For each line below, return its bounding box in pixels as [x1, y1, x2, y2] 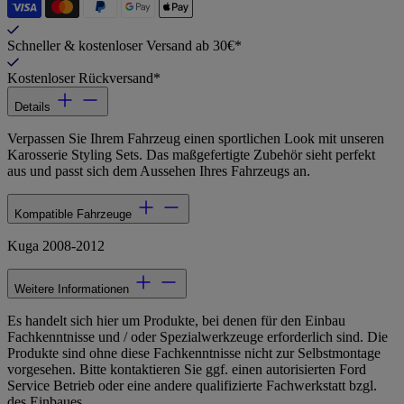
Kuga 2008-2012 [7, 238, 105, 254]
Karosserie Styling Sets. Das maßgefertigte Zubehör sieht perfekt [7, 147, 375, 163]
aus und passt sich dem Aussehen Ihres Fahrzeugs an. [7, 163, 310, 179]
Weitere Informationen [14, 282, 129, 297]
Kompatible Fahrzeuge [14, 207, 132, 222]
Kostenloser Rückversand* [7, 70, 161, 87]
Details [14, 100, 50, 115]
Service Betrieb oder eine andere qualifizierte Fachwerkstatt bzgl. [7, 378, 377, 394]
